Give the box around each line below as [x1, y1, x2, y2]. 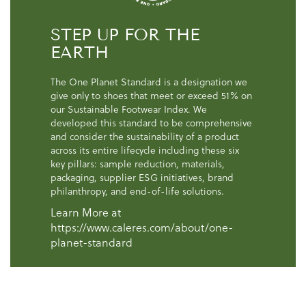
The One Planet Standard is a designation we [50, 75, 247, 89]
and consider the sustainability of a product [50, 130, 239, 144]
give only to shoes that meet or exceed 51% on [50, 89, 252, 103]
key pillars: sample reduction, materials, [50, 157, 225, 171]
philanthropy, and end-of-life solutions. [50, 184, 224, 199]
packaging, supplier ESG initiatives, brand [50, 171, 234, 185]
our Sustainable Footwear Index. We [50, 102, 207, 117]
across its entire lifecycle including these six [50, 143, 239, 158]
